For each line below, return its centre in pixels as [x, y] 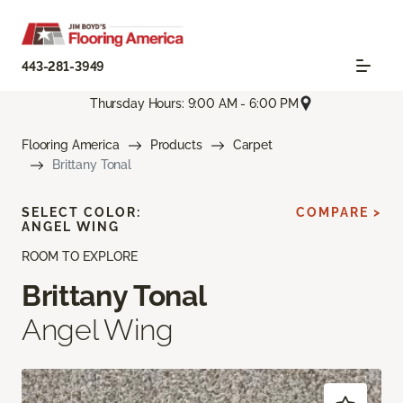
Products [176, 145]
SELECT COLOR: [81, 213]
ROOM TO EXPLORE [80, 257]
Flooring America [71, 145]
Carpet [252, 145]
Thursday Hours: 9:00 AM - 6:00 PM [194, 103]
